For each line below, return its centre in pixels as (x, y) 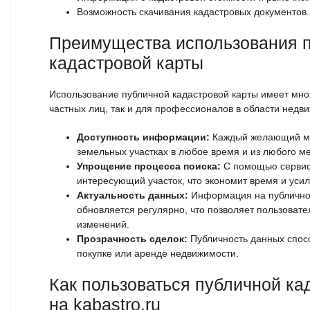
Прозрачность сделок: (132, 239)
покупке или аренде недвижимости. (158, 254)
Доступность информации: (143, 137)
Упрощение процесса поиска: (149, 166)
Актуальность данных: (133, 195)
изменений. (103, 225)
